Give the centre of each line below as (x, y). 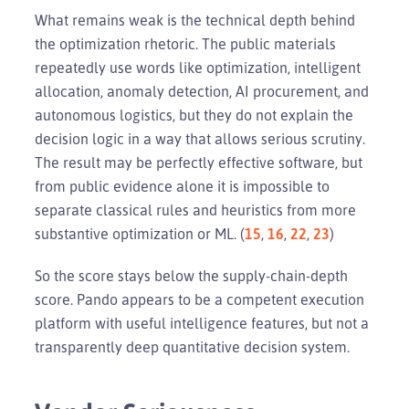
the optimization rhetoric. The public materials (185, 43)
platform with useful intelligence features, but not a (202, 323)
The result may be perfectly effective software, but (199, 162)
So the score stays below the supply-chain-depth (191, 275)
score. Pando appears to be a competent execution (199, 299)
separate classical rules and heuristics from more (195, 210)
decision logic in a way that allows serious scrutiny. (200, 138)
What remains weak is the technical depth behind (195, 20)
